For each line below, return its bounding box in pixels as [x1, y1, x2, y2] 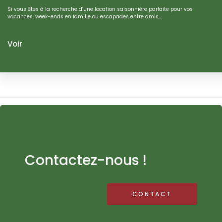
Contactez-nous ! [25, 151, 147, 170]
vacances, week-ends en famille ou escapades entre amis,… [7, 13, 163, 21]
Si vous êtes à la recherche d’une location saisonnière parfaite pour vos [7, 5, 193, 13]
